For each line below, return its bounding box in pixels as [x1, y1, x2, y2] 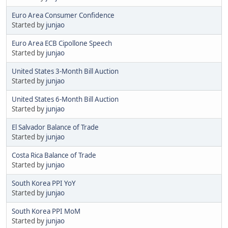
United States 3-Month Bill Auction [12, 66, 119, 76]
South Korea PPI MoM [12, 206, 80, 216]
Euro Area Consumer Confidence [12, 10, 115, 20]
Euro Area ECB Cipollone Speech [12, 38, 112, 48]
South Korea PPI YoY [12, 178, 76, 188]
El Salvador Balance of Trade [12, 122, 99, 132]
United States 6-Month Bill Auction [12, 94, 119, 104]
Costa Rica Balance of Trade [12, 150, 96, 160]
